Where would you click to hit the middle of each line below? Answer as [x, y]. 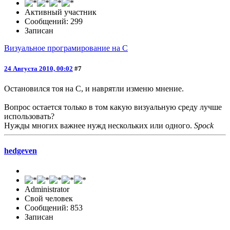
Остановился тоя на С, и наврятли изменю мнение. [94, 88]
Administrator [47, 189]
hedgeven [21, 150]
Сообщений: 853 [54, 208]
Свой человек [49, 199]
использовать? [29, 116]
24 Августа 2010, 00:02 [39, 68]
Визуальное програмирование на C [66, 48]
